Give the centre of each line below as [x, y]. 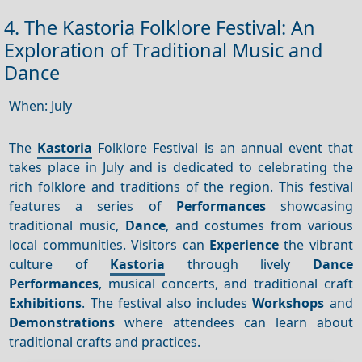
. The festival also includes [167, 303]
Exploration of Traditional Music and [163, 50]
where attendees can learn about [234, 322]
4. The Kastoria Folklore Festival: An [160, 27]
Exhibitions [46, 303]
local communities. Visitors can [109, 244]
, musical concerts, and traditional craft [226, 283]
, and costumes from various [259, 225]
